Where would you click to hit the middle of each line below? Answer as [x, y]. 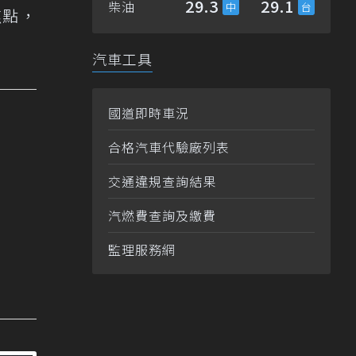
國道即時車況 [149, 113]
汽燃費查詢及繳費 [162, 216]
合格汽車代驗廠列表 [169, 147]
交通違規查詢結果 [162, 182]
